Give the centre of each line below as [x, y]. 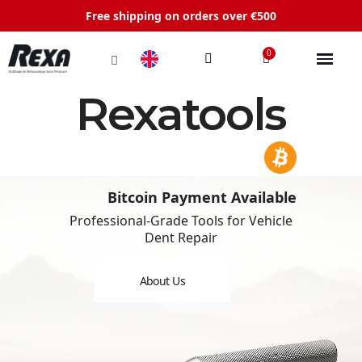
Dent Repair [181, 238]
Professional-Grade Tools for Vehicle [181, 221]
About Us [162, 281]
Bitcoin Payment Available [202, 197]
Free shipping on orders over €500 [181, 16]
